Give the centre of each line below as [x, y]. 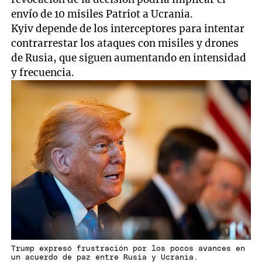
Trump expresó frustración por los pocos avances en [128, 249]
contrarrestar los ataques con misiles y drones [125, 43]
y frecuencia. [43, 72]
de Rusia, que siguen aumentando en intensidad [129, 58]
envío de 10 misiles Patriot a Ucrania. [102, 14]
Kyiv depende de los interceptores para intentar [128, 28]
